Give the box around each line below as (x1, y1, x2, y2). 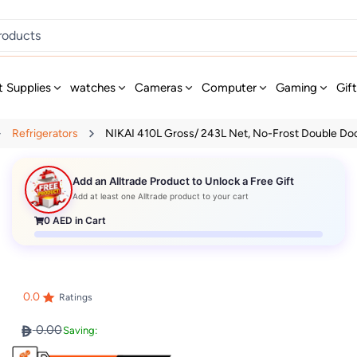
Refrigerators (12, 127, 79, 141)
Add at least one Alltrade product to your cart (73, 191, 249, 202)
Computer (202, 80, 257, 95)
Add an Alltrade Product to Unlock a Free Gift (73, 175, 295, 188)
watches (70, 80, 116, 95)
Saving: (62, 324, 97, 337)
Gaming (276, 80, 318, 95)
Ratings (58, 292, 92, 304)
